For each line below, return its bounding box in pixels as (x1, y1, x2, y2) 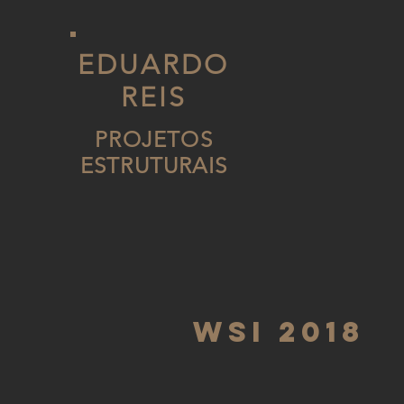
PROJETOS (95, 126, 213, 152)
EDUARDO (78, 49, 229, 81)
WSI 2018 (193, 314, 364, 350)
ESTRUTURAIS (79, 152, 228, 179)
